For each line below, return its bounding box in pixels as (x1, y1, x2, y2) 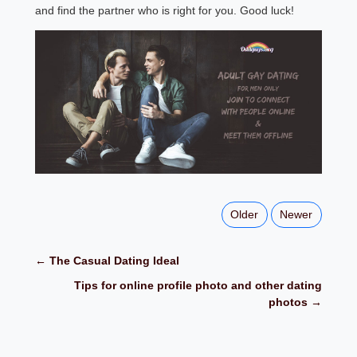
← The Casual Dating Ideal (35, 254, 180, 268)
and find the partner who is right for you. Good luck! (35, 3, 295, 17)
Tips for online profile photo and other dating (73, 279, 322, 292)
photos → (268, 296, 322, 309)
